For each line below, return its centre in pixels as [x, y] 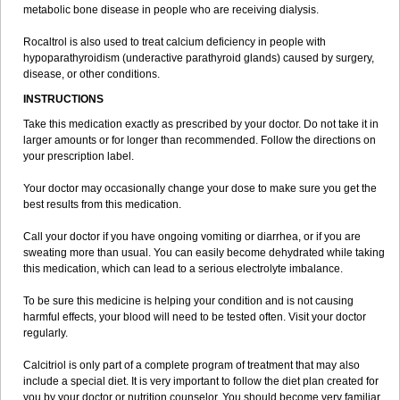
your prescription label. [79, 156]
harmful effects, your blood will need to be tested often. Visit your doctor [195, 317]
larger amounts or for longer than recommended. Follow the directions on [200, 140]
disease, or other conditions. [92, 74]
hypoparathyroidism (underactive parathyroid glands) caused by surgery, [199, 58]
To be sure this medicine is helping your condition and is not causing [188, 301]
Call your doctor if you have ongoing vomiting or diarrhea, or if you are [192, 237]
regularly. [46, 333]
